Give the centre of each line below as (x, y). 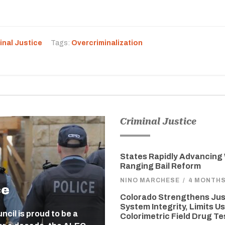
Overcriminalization (107, 43)
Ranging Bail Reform (160, 166)
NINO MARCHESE (150, 180)
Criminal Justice (158, 121)
